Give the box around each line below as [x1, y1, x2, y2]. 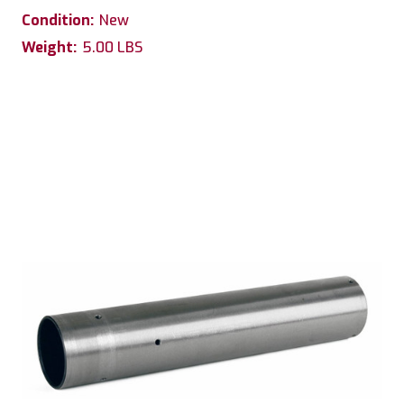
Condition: [22, 10, 94, 30]
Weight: [22, 37, 77, 57]
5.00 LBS [82, 37, 142, 57]
